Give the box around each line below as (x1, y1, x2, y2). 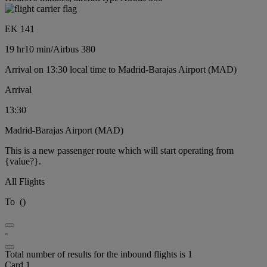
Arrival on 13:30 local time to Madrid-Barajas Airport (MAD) (5, 64, 237, 74)
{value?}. (5, 156, 41, 166)
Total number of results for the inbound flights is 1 (5, 249, 193, 259)
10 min (24, 44, 51, 54)
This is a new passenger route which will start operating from (5, 145, 234, 156)
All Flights (5, 176, 45, 187)
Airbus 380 (53, 44, 95, 54)
